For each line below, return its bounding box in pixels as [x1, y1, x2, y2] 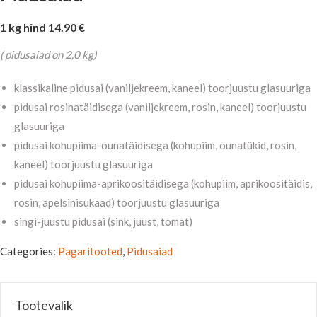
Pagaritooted [58, 245, 122, 258]
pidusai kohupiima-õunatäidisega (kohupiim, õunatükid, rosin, [14, 139, 296, 152]
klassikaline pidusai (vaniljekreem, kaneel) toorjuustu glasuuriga [14, 81, 311, 95]
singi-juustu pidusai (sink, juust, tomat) [14, 215, 192, 229]
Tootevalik [15, 297, 73, 313]
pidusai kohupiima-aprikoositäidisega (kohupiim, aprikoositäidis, [14, 177, 312, 190]
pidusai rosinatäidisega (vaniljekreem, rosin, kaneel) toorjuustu [14, 100, 306, 114]
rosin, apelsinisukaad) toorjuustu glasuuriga [14, 196, 219, 209]
